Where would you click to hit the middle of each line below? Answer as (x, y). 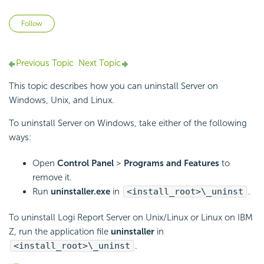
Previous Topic (45, 63)
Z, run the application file (60, 232)
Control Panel (85, 164)
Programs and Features (171, 164)
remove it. (52, 178)
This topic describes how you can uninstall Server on (113, 86)
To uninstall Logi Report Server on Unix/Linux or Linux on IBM (131, 218)
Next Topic (100, 63)
